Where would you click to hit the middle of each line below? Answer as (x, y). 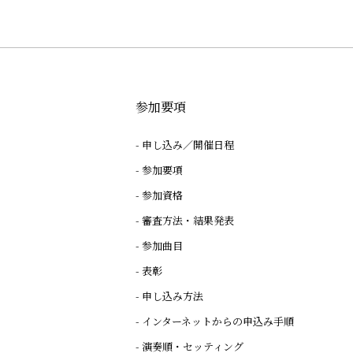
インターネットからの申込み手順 (218, 321)
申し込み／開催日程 (188, 145)
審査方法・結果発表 (188, 220)
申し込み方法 (173, 296)
